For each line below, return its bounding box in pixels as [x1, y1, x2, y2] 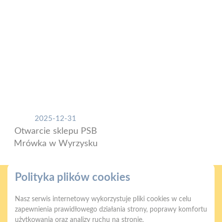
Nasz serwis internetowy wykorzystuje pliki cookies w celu [15, 196, 191, 203]
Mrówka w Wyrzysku [13, 139, 98, 148]
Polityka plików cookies [15, 172, 130, 183]
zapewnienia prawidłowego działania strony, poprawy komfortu [15, 206, 207, 213]
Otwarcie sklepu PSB [14, 126, 97, 136]
